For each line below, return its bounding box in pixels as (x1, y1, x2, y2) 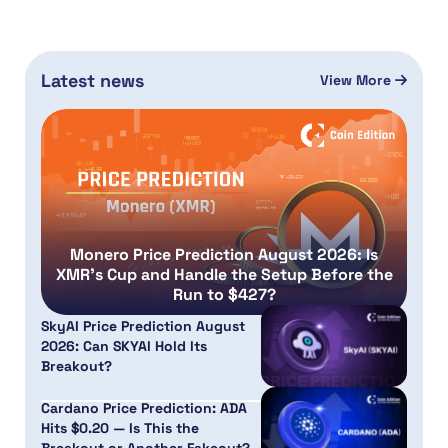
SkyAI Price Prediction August (41, 316, 245, 335)
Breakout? (41, 356, 112, 375)
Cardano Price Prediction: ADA (41, 399, 247, 418)
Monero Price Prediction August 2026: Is (70, 243, 378, 265)
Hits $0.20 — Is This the (41, 419, 199, 438)
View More (319, 71, 395, 89)
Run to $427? (172, 283, 276, 305)
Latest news (41, 68, 144, 92)
